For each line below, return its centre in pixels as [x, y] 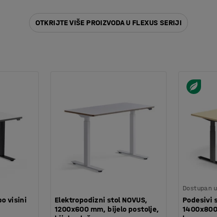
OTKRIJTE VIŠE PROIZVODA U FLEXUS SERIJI [108, 23]
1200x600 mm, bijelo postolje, [107, 209]
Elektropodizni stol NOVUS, [101, 200]
